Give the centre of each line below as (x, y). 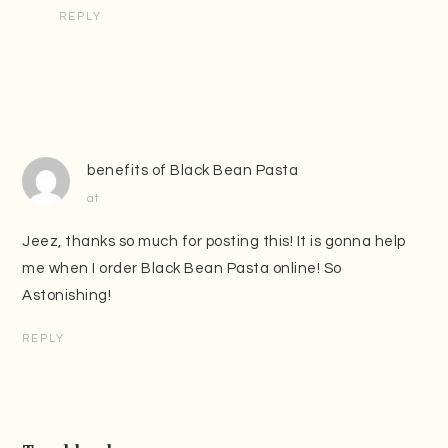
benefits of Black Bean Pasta (193, 171)
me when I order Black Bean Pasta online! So (182, 269)
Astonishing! (67, 296)
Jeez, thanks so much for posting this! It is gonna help (214, 242)
